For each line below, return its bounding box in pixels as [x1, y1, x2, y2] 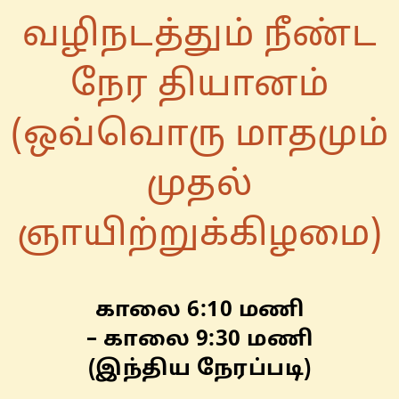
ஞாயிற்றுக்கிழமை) [16, 213, 383, 258]
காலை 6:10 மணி [94, 297, 305, 324]
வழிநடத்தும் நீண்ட [21, 13, 378, 59]
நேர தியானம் [69, 63, 330, 109]
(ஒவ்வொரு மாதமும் [11, 113, 388, 159]
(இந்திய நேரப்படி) [87, 355, 312, 383]
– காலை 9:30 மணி [86, 326, 313, 354]
